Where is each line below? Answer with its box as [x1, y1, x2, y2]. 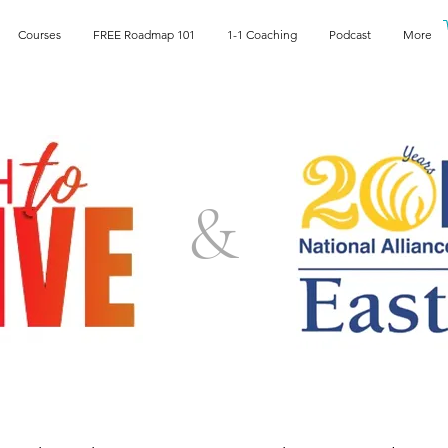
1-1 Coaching [227, 27, 297, 42]
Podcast [329, 27, 371, 42]
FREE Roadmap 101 [93, 27, 195, 42]
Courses [18, 27, 61, 42]
